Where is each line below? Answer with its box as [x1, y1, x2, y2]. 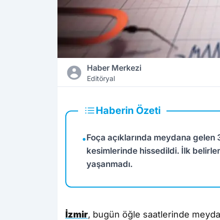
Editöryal [86, 74, 115, 83]
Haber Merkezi [86, 63, 141, 73]
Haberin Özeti [96, 105, 161, 117]
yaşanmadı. [86, 159, 133, 169]
